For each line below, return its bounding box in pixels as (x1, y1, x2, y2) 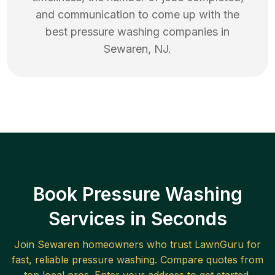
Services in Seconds (48, 207, 227, 230)
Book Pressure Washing (33, 183, 242, 206)
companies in (160, 25, 230, 39)
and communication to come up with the (36, 8, 239, 21)
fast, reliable (12, 254, 72, 266)
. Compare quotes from (155, 254, 263, 266)
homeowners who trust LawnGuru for (79, 238, 261, 251)
